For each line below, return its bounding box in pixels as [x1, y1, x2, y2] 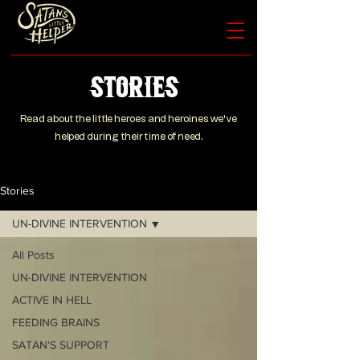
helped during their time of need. [54, 132, 203, 141]
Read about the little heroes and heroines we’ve [20, 114, 237, 124]
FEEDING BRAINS [12, 316, 100, 329]
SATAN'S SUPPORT [12, 338, 109, 351]
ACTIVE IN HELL [12, 293, 92, 306]
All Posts [12, 248, 55, 261]
